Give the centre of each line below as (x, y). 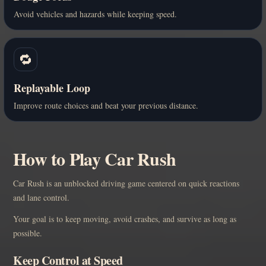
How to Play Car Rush (94, 158)
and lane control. (41, 197)
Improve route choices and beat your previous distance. (106, 105)
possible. (28, 233)
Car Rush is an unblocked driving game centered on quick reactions (126, 183)
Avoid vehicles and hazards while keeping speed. (95, 14)
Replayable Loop (52, 88)
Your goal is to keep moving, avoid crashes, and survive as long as (125, 218)
